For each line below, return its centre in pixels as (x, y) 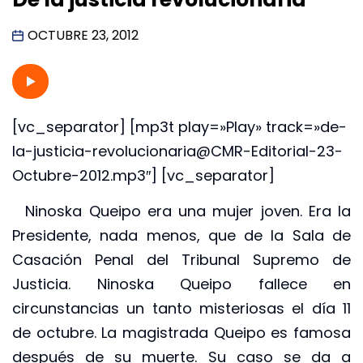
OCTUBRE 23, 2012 (83, 35)
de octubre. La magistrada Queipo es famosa (181, 333)
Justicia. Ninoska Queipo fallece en (181, 284)
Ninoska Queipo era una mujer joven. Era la (181, 211)
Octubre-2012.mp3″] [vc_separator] (143, 175)
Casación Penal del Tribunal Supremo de (181, 260)
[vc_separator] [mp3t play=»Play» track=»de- (179, 126)
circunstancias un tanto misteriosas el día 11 (181, 309)
